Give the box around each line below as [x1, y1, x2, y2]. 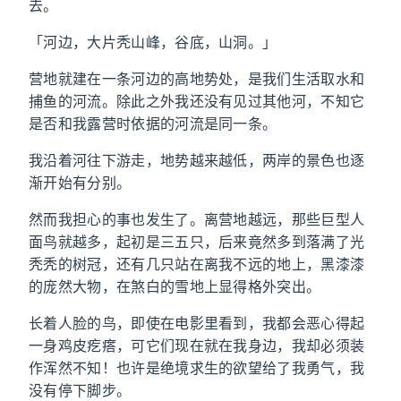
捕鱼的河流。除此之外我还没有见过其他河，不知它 [29, 92, 365, 110]
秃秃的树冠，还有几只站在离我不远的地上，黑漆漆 [29, 255, 365, 273]
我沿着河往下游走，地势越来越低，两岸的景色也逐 [29, 151, 365, 169]
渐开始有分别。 [29, 174, 132, 192]
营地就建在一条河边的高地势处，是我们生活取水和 [29, 70, 365, 88]
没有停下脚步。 [29, 381, 132, 399]
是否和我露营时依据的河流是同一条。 [29, 115, 277, 132]
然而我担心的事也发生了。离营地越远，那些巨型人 [29, 210, 365, 228]
